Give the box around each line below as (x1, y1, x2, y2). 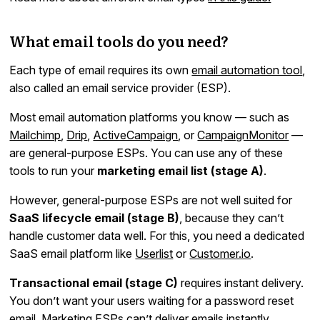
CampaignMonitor (197, 127, 289, 142)
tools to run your (9, 163, 98, 178)
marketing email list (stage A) (97, 163, 264, 178)
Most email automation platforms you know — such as (9, 109, 290, 124)
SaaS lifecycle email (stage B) (9, 210, 180, 225)
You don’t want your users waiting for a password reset (9, 293, 294, 308)
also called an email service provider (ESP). (9, 80, 231, 95)
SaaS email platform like (9, 246, 136, 261)
